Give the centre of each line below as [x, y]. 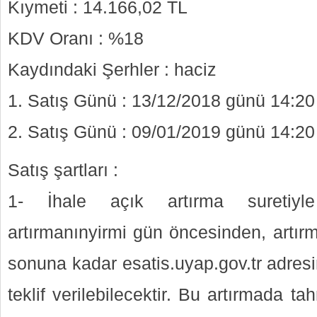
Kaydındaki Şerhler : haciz [112, 70]
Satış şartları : [63, 170]
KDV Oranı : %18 [76, 39]
